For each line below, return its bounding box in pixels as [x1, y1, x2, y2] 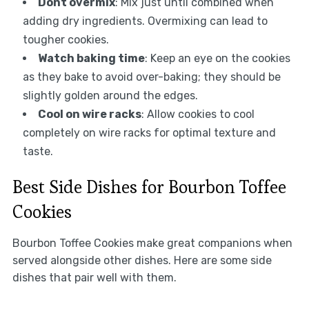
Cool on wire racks [37, 108, 141, 121]
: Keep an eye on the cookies [144, 52, 290, 66]
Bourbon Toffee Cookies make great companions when [12, 237, 292, 250]
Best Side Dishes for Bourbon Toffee [12, 175, 286, 199]
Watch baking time [37, 52, 145, 66]
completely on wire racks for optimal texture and [22, 126, 276, 140]
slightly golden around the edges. [22, 89, 198, 103]
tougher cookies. [22, 33, 109, 47]
